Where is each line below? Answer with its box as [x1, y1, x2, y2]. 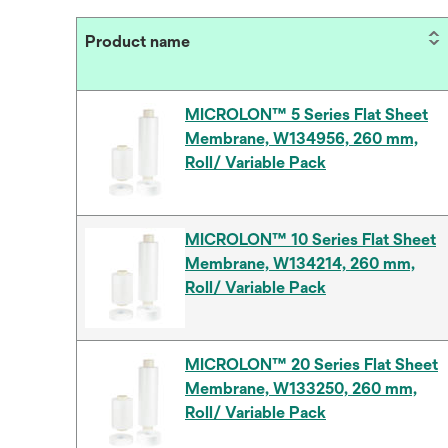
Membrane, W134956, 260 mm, [185, 129, 418, 148]
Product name [85, 32, 190, 51]
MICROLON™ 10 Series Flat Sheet [185, 230, 436, 249]
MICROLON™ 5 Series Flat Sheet [185, 105, 428, 124]
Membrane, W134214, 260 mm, [185, 254, 415, 273]
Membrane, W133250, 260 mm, [185, 379, 417, 398]
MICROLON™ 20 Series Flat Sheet [185, 355, 438, 374]
